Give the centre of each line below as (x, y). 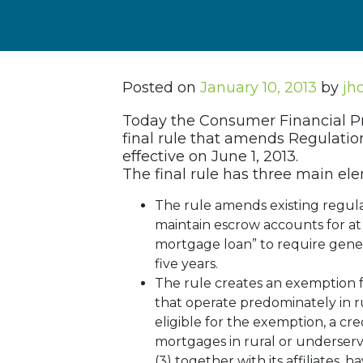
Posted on (161, 88)
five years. (186, 264)
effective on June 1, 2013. (210, 157)
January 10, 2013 (258, 88)
